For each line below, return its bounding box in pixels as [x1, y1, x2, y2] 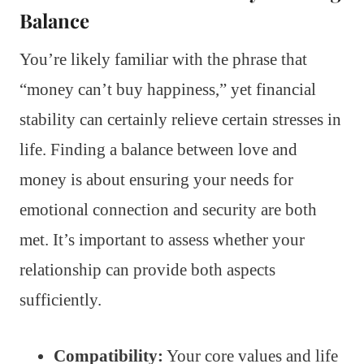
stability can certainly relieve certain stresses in [19, 109, 341, 129]
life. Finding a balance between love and [19, 139, 297, 159]
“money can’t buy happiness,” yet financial [19, 79, 316, 99]
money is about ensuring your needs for [19, 169, 293, 189]
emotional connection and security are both [19, 199, 317, 219]
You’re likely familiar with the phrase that [19, 49, 307, 69]
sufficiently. [19, 289, 102, 310]
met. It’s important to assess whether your [19, 229, 305, 249]
